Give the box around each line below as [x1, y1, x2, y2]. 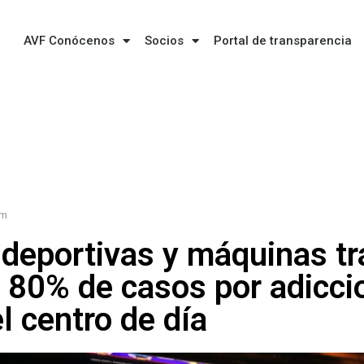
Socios [144, 33, 184, 48]
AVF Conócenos [23, 33, 115, 48]
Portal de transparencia [213, 33, 352, 48]
